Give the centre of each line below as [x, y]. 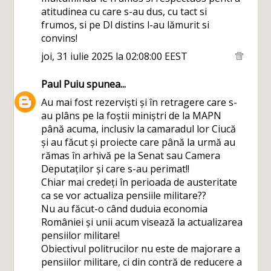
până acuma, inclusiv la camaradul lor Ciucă [139, 129]
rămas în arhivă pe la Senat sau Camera [131, 155]
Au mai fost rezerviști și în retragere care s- [139, 102]
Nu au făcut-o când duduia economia [125, 209]
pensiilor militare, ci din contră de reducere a [142, 262]
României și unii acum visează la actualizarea [142, 222]
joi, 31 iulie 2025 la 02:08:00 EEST [115, 56]
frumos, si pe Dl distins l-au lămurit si [126, 25]
